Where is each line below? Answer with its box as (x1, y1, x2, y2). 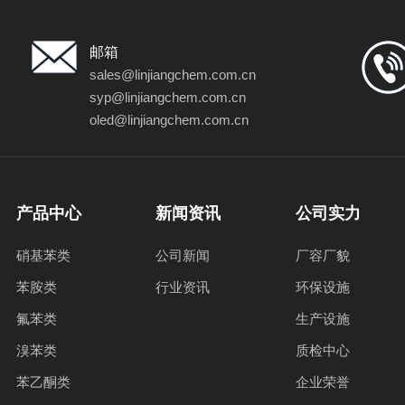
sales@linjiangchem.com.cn (89, 67, 257, 82)
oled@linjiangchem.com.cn (89, 112, 250, 127)
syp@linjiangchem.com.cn (89, 89, 247, 105)
